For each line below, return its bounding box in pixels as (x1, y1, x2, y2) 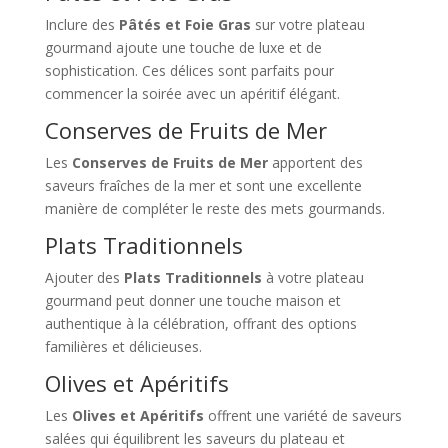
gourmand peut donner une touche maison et (44, 290, 341, 310)
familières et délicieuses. (44, 336, 202, 356)
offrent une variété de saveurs (203, 405, 402, 425)
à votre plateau (261, 267, 364, 287)
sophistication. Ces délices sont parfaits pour (44, 60, 334, 80)
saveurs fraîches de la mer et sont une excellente (44, 175, 362, 195)
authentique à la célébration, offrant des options (44, 313, 357, 333)
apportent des (267, 152, 363, 172)
